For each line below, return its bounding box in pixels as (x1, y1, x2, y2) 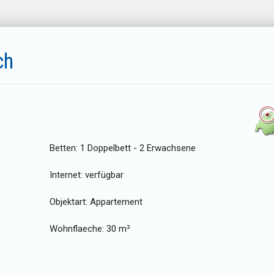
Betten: (50, 143, 80, 154)
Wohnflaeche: (50, 223, 104, 235)
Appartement (87, 196, 143, 208)
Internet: (50, 169, 83, 181)
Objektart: (50, 196, 87, 208)
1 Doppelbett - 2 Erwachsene (80, 143, 196, 154)
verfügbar (83, 169, 124, 181)
